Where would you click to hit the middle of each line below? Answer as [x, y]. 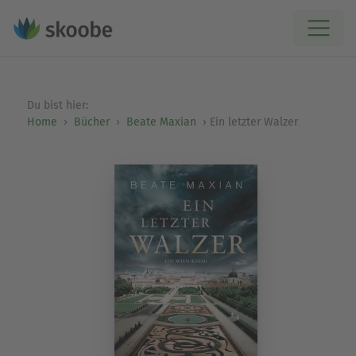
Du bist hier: [59, 105]
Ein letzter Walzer [253, 122]
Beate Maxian [161, 122]
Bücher [91, 122]
